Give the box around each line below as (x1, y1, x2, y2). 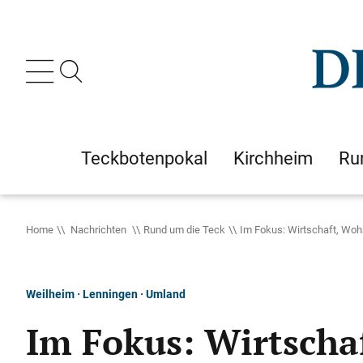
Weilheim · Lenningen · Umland (26, 286, 186, 301)
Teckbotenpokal (81, 146, 207, 170)
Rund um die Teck (143, 222, 225, 237)
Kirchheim (233, 146, 313, 170)
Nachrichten (68, 222, 129, 237)
